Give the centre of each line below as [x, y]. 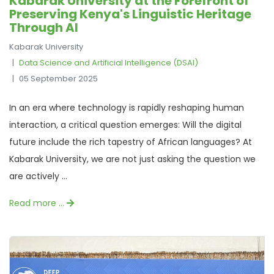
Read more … [38, 203]
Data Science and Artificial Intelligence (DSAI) [109, 62]
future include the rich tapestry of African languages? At [131, 142]
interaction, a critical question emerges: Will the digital [125, 124]
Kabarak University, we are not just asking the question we [132, 159]
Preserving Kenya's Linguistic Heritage [130, 14]
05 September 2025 [58, 78]
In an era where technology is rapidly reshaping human [127, 107]
